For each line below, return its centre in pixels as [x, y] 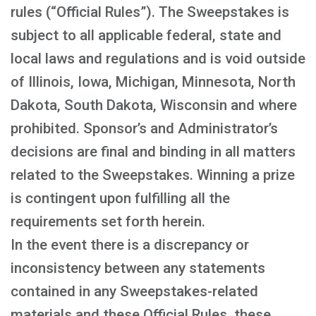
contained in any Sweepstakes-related [134, 291]
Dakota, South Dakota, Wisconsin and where [154, 105]
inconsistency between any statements [138, 268]
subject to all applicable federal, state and [146, 35]
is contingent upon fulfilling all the [120, 198]
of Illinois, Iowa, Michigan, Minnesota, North [153, 82]
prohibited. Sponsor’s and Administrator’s [144, 128]
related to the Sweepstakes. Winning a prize [153, 175]
